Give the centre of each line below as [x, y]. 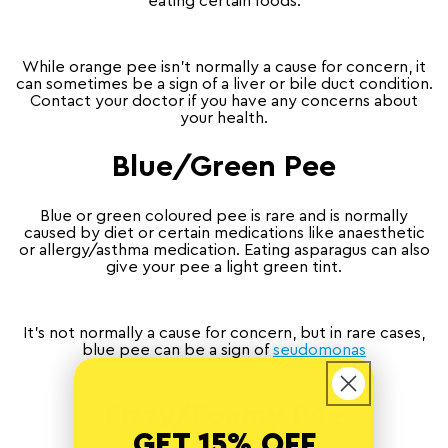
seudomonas [319, 350]
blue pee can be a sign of [175, 350]
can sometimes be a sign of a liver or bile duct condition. [224, 84]
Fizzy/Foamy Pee [224, 416]
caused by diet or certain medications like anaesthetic [224, 233]
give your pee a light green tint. [224, 267]
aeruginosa [152, 367]
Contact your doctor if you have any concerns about [224, 101]
